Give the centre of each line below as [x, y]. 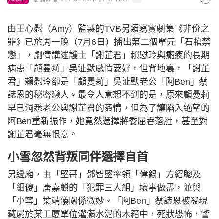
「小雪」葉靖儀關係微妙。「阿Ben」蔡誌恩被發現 [108, 201]
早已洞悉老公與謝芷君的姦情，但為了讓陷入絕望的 [109, 108]
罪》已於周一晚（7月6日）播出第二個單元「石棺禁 [109, 42]
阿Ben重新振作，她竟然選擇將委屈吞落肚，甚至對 [108, 121]
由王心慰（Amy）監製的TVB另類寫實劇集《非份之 [108, 29]
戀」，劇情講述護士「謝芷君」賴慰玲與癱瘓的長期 [109, 55]
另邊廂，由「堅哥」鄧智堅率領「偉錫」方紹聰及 [104, 175]
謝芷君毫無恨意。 [43, 134]
